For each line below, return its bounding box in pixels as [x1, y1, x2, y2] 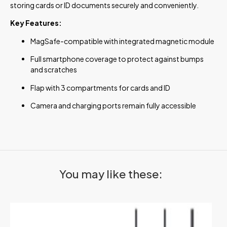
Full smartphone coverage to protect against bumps [30, 54, 204, 64]
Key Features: [10, 18, 62, 28]
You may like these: [59, 167, 163, 181]
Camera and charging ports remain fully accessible [30, 100, 196, 110]
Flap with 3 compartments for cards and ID [30, 83, 170, 92]
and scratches [30, 65, 77, 74]
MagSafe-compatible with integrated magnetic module [30, 36, 214, 46]
